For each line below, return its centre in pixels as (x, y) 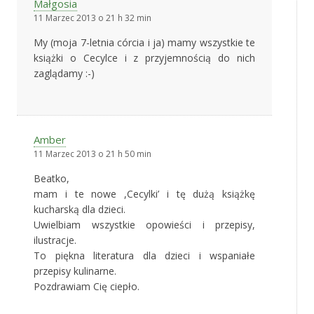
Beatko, (52, 179)
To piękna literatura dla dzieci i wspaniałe (144, 256)
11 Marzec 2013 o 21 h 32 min (93, 18)
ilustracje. (55, 240)
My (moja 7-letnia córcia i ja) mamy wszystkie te (144, 43)
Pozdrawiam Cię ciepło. (87, 287)
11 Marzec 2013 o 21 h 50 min (93, 154)
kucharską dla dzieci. (80, 210)
